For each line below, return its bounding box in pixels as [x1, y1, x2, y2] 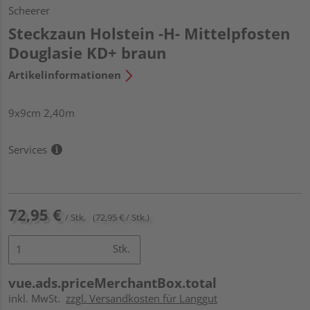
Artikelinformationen [8, 67, 121, 82]
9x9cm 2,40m [8, 105, 75, 120]
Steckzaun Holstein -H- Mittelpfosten [8, 22, 290, 44]
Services [8, 142, 47, 156]
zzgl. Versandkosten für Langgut [66, 291, 217, 305]
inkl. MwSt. [8, 291, 66, 305]
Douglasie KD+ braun [8, 42, 166, 63]
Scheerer [8, 3, 50, 17]
